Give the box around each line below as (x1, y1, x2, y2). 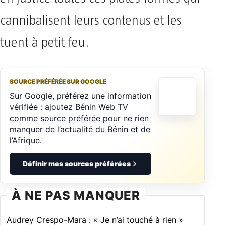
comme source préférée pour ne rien (10, 113, 149, 123)
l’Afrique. (10, 135, 42, 145)
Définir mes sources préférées (22, 159, 131, 168)
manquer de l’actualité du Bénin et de (10, 124, 150, 134)
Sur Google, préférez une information (10, 91, 151, 101)
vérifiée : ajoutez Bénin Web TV (10, 102, 128, 112)
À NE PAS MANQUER (12, 188, 141, 203)
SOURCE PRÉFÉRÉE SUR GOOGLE (10, 78, 106, 85)
